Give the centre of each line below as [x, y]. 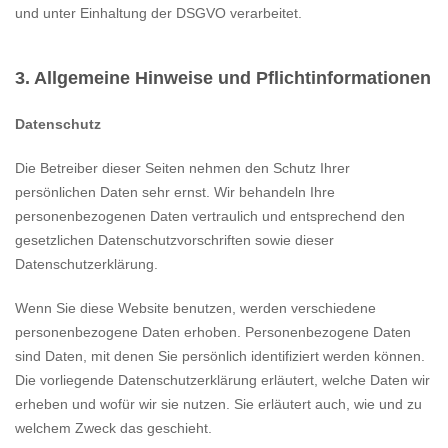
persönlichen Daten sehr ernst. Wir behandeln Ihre [175, 192]
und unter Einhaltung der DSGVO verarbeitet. [158, 13]
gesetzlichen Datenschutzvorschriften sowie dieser [174, 240]
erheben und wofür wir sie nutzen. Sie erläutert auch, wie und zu [218, 404]
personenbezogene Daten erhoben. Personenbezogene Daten [213, 332]
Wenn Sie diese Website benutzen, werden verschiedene [195, 308]
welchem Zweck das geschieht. [113, 428]
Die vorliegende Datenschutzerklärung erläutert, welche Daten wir [222, 380]
